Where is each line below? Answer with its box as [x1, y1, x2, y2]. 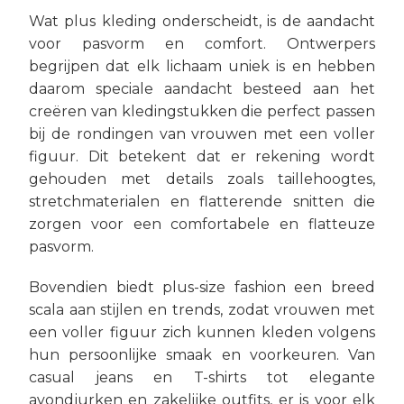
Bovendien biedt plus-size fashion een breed [29, 279, 375, 296]
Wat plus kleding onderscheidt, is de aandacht [29, 13, 375, 30]
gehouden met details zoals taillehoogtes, [29, 170, 375, 188]
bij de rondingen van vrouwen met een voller [29, 125, 375, 142]
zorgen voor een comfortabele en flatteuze [29, 216, 375, 233]
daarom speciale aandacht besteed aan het [29, 80, 375, 97]
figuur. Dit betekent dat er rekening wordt [29, 148, 375, 165]
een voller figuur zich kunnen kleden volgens [29, 324, 375, 341]
